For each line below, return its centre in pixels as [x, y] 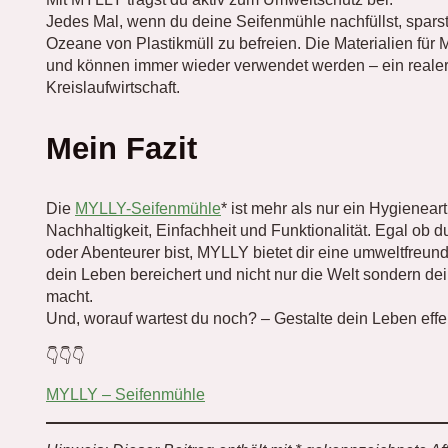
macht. [69, 296]
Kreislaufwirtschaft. [113, 87]
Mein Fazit [121, 148]
